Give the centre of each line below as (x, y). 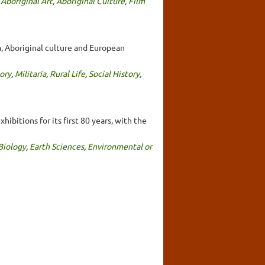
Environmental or (120, 146)
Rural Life (67, 73)
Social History (114, 73)
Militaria (30, 73)
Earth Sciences (57, 146)
